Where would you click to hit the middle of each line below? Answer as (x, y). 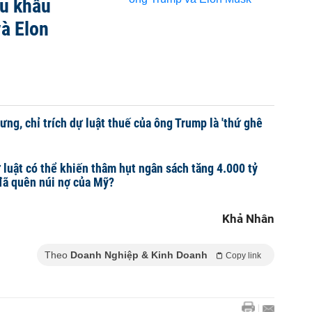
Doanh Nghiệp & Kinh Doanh (139, 255)
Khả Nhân (248, 219)
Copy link (243, 256)
